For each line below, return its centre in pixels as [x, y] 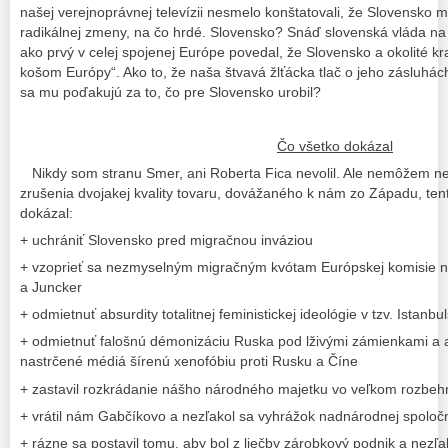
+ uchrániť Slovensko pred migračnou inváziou [166, 240]
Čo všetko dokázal [335, 145]
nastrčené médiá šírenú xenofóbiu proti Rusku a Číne [189, 361]
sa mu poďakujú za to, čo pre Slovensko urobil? [170, 91]
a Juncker [51, 287]
